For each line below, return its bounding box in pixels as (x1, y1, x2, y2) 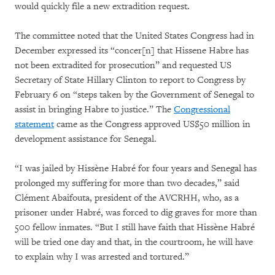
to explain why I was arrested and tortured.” (15, 251, 189, 263)
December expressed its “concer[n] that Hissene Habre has (15, 45, 249, 56)
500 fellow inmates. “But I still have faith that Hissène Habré (15, 222, 255, 233)
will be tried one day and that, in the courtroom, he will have (15, 236, 253, 248)
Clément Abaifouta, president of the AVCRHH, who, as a (15, 192, 239, 204)
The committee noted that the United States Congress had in (15, 30, 254, 42)
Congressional (174, 104, 230, 115)
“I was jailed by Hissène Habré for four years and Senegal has (15, 163, 257, 174)
